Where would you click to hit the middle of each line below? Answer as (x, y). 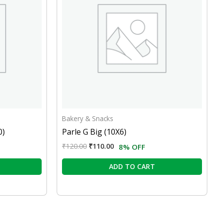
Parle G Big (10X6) (94, 132)
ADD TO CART (132, 167)
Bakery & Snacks (88, 119)
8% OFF (132, 147)
